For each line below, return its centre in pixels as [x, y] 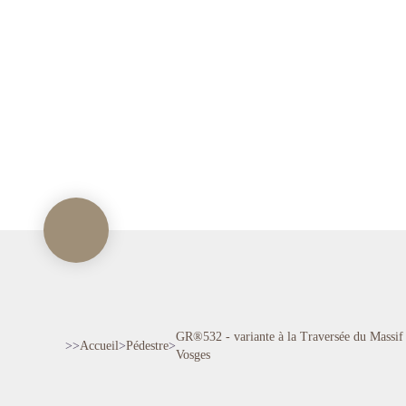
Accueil [99, 346]
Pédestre [147, 346]
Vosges [193, 355]
